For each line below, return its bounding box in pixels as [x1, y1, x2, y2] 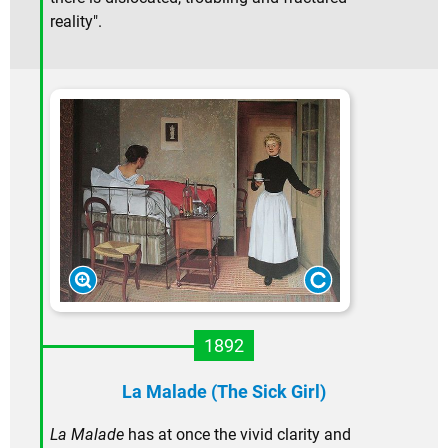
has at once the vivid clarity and [124, 425, 351, 445]
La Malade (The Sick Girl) [122, 381, 326, 403]
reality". [50, 11, 102, 31]
